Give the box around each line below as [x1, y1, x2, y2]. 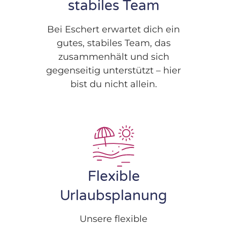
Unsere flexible [80, 213, 147, 225]
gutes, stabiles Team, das [56, 37, 171, 49]
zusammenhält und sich [58, 51, 169, 62]
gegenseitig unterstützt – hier [46, 64, 181, 76]
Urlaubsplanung [60, 186, 167, 204]
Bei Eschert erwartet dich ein [47, 23, 180, 35]
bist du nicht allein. [70, 78, 157, 90]
